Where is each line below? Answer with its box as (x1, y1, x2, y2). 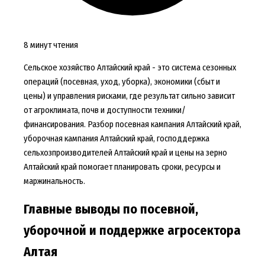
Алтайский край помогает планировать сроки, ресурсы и (23, 161, 221, 173)
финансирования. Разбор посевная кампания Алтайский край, (23, 119, 241, 130)
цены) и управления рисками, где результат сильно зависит (23, 91, 235, 102)
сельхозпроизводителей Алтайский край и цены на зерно (23, 147, 227, 159)
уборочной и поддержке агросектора (23, 223, 241, 239)
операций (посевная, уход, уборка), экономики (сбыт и (23, 76, 220, 88)
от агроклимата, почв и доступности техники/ (23, 105, 186, 116)
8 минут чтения (23, 39, 78, 50)
